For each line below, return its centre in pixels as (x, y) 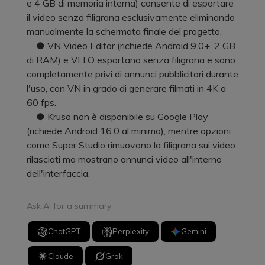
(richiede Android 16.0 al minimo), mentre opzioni (129, 130)
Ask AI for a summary (69, 206)
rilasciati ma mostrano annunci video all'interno (124, 159)
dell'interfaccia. (58, 173)
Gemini (194, 232)
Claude (61, 256)
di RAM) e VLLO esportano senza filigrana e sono (131, 59)
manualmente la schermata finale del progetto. (124, 31)
